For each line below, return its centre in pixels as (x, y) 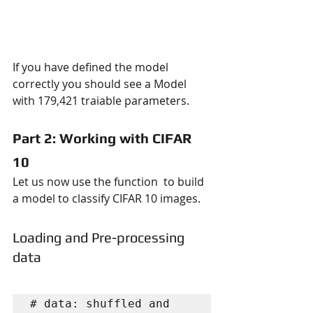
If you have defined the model (92, 67)
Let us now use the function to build (110, 181)
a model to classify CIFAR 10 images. (108, 198)
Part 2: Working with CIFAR (104, 138)
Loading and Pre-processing (100, 237)
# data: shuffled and (100, 303)
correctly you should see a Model (101, 83)
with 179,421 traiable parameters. (101, 100)
